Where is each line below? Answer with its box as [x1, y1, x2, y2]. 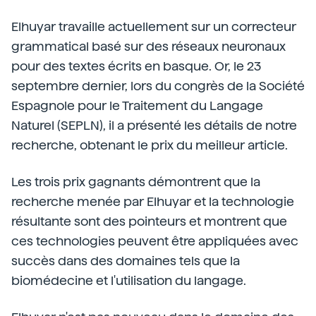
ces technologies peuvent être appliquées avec [11, 233, 298, 248]
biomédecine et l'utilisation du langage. [11, 272, 246, 288]
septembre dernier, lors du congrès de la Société [11, 78, 305, 93]
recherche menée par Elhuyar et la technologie [11, 193, 294, 209]
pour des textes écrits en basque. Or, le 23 [11, 58, 261, 73]
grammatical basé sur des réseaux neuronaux [11, 38, 286, 54]
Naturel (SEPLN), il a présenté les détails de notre [11, 117, 297, 133]
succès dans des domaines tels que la [11, 253, 240, 268]
